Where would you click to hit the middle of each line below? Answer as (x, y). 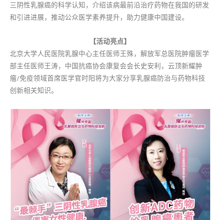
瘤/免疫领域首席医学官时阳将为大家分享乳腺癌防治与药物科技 (108, 78)
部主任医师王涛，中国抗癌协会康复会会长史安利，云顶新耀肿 (106, 66)
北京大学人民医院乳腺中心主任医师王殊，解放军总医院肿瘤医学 (110, 54)
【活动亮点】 (110, 41)
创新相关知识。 (34, 91)
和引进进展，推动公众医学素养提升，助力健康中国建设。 (99, 17)
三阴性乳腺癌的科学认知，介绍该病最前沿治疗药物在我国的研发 (110, 5)
